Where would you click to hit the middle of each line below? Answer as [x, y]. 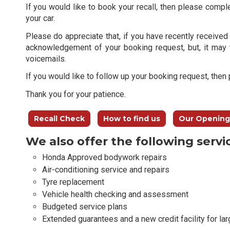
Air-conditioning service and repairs [106, 169]
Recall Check [59, 118]
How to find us [131, 118]
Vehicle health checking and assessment [115, 194]
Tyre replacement [73, 182]
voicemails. [46, 59]
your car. [40, 18]
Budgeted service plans [84, 206]
